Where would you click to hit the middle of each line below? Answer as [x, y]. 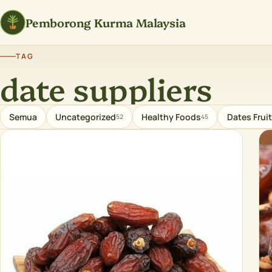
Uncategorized [86, 117]
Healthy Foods [172, 117]
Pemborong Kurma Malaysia [106, 22]
